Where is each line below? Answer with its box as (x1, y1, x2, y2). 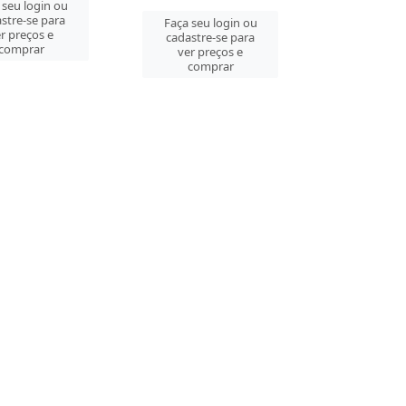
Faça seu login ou (163, 14, 257, 31)
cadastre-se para (166, 29, 256, 45)
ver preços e (178, 43, 244, 60)
